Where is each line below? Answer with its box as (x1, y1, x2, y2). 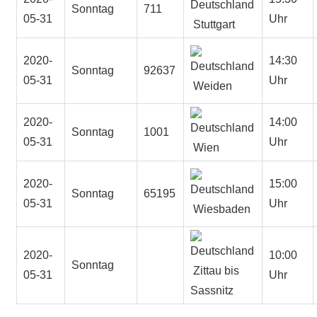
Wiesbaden (190, 202, 251, 215)
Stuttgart (190, 18, 236, 30)
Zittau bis (190, 264, 240, 277)
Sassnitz (190, 284, 234, 296)
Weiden (190, 79, 233, 92)
